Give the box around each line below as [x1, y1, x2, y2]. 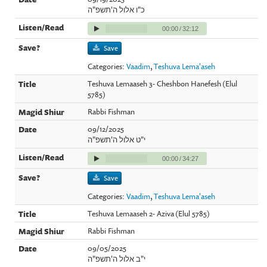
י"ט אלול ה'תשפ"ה [88, 133, 146, 145]
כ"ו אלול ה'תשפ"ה [88, 4, 145, 15]
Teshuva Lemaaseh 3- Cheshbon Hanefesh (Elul [88, 77, 238, 89]
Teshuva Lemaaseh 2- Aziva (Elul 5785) [88, 207, 210, 219]
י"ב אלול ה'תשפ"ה [88, 253, 146, 264]
